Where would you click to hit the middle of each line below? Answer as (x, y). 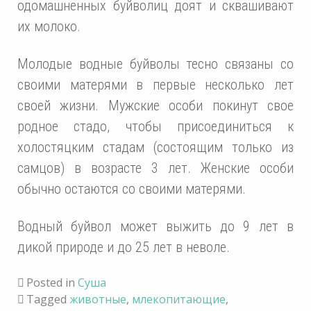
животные (98, 300)
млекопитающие (179, 300)
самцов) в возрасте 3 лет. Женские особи (155, 168)
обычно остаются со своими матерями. (132, 189)
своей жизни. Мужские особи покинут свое (155, 106)
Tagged (48, 300)
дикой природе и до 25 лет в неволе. (124, 247)
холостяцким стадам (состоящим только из (155, 148)
